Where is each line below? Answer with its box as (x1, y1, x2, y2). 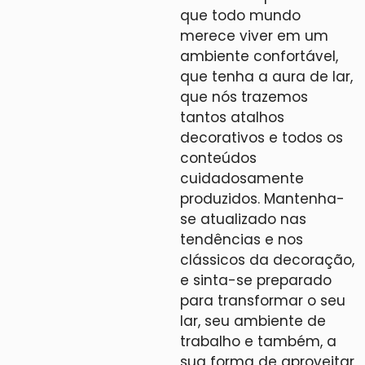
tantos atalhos (180, 108, 284, 127)
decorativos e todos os (180, 128, 343, 147)
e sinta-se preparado (180, 270, 332, 290)
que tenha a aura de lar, (180, 67, 353, 86)
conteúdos (180, 148, 257, 168)
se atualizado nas (180, 209, 306, 229)
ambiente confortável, (180, 46, 338, 66)
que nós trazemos (180, 87, 308, 107)
